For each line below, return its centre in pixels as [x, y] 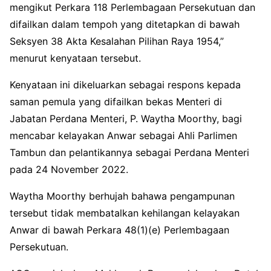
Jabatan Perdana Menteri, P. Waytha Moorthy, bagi [126, 118]
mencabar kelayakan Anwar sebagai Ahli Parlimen [123, 135]
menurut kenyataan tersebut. [75, 58]
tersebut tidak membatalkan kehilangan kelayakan [125, 213]
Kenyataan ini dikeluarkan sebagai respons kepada [125, 84]
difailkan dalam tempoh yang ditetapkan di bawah [125, 24]
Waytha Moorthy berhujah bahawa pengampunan [122, 196]
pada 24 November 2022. [69, 169]
